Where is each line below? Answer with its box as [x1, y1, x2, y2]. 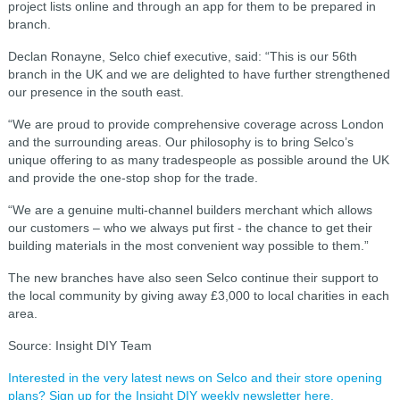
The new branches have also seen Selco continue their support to [7, 271, 379, 285]
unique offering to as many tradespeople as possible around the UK [7, 153, 389, 167]
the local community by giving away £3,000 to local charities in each [7, 288, 389, 303]
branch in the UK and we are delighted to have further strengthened [7, 67, 390, 81]
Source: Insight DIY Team [7, 338, 152, 353]
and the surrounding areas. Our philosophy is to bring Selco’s [7, 135, 354, 149]
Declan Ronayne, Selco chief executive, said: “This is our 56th [7, 49, 357, 63]
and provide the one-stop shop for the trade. [7, 171, 258, 185]
